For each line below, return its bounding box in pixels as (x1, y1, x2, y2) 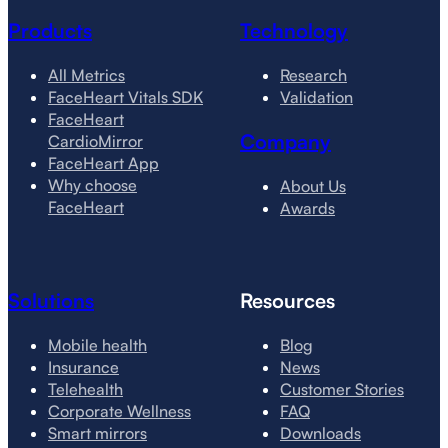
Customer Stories (280, 378, 404, 399)
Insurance (48, 356, 119, 377)
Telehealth (48, 378, 123, 399)
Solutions (8, 287, 94, 313)
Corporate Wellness (48, 400, 191, 421)
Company (240, 128, 331, 154)
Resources (240, 287, 335, 313)
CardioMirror (48, 130, 143, 151)
